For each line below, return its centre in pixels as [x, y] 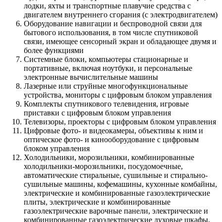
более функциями [54, 50]
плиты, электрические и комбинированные [97, 202]
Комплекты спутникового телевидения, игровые [106, 104]
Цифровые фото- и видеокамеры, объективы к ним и [113, 130]
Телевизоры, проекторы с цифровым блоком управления [120, 121]
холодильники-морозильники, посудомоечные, [103, 166]
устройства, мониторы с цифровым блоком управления [118, 95]
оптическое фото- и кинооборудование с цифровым [111, 139]
